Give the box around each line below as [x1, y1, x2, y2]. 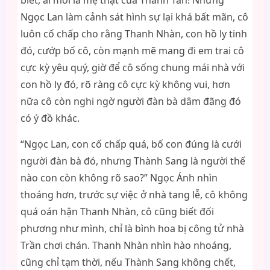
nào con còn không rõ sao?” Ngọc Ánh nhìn [20, 171, 218, 184]
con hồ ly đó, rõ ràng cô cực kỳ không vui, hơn [20, 78, 230, 91]
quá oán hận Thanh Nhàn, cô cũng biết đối [20, 205, 214, 218]
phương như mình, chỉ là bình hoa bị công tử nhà [20, 222, 244, 235]
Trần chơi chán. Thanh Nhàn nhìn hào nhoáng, [20, 239, 231, 252]
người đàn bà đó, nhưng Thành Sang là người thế [20, 154, 245, 168]
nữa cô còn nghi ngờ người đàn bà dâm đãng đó [20, 95, 241, 108]
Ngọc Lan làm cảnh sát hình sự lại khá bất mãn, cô [20, 10, 248, 24]
